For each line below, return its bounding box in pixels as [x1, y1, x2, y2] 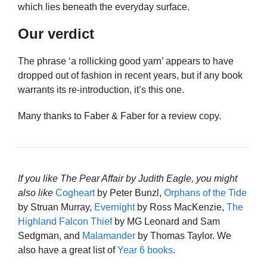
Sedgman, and [18, 230, 82, 241]
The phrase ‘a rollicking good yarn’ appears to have [18, 56, 234, 67]
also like [18, 187, 53, 198]
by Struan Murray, [18, 201, 94, 212]
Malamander [82, 230, 135, 241]
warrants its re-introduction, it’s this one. [18, 85, 184, 95]
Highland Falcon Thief [18, 216, 112, 226]
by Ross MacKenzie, [135, 201, 226, 212]
